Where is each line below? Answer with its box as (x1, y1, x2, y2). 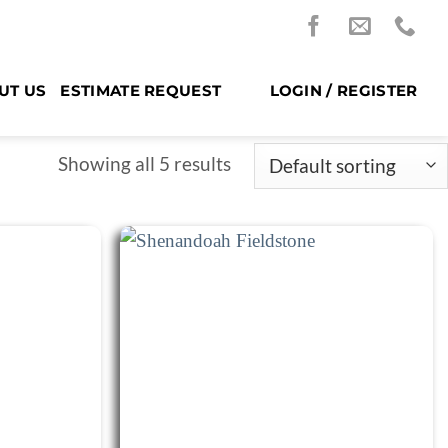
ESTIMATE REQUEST (60, 80, 222, 100)
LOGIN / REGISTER (269, 80, 418, 100)
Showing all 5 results (57, 151, 231, 175)
